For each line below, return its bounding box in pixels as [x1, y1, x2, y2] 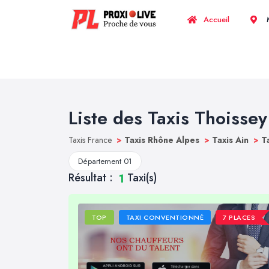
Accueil [201, 14, 229, 25]
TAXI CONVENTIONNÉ [125, 213, 204, 223]
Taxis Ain [212, 134, 251, 146]
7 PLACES [223, 213, 256, 223]
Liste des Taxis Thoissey [68, 105, 267, 131]
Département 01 [78, 156, 132, 167]
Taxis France [68, 134, 114, 146]
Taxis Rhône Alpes [124, 134, 202, 146]
